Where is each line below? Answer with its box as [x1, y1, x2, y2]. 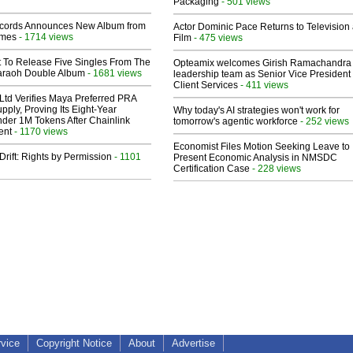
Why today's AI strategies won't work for [173, 105, 340, 117]
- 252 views [298, 116, 349, 127]
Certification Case [173, 163, 250, 175]
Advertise [172, 337, 215, 350]
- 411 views [238, 80, 288, 91]
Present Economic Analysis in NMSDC [173, 152, 337, 164]
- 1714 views [17, 32, 73, 43]
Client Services [173, 80, 238, 91]
